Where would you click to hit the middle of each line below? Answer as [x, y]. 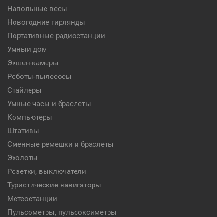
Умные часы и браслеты [49, 104]
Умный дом [27, 49]
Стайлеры [24, 90]
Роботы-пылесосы [39, 77]
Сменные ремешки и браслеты [61, 144]
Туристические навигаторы [54, 185]
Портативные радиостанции [56, 36]
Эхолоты [23, 158]
